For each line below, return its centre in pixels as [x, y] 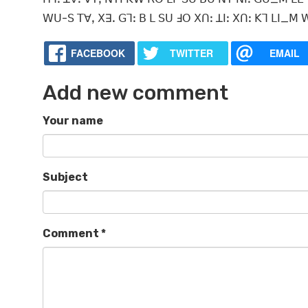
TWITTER [191, 53]
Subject [65, 177]
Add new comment [135, 93]
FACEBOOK [98, 53]
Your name [73, 121]
